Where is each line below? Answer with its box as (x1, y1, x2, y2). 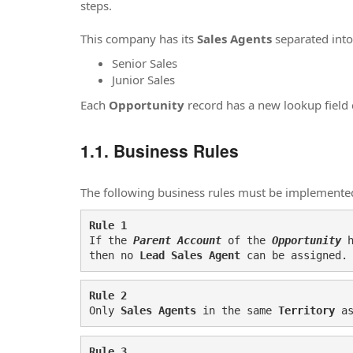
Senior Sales (112, 55, 177, 71)
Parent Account (133, 233, 221, 247)
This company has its (80, 30, 197, 46)
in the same (196, 304, 278, 317)
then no (89, 248, 139, 262)
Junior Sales (112, 72, 175, 87)
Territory (278, 304, 341, 317)
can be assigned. (240, 248, 347, 262)
